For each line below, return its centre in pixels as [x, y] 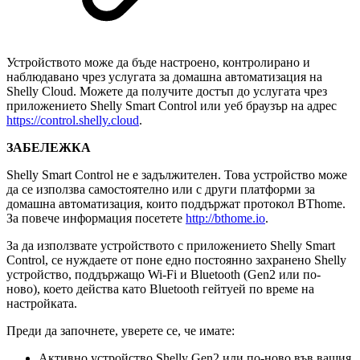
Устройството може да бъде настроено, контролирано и [158, 63]
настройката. [42, 304]
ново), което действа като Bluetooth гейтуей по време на [160, 289]
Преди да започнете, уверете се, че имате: [121, 331]
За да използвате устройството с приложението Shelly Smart [171, 246]
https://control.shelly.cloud [73, 121]
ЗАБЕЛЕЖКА [49, 148]
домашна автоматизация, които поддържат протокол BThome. [176, 204]
